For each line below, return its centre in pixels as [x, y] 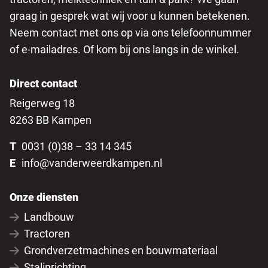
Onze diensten [44, 197]
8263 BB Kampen [51, 120]
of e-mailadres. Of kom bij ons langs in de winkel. [124, 50]
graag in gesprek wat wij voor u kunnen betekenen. [130, 16]
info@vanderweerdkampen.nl [92, 163]
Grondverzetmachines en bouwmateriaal [121, 251]
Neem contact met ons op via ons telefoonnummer [130, 33]
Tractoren [47, 234]
